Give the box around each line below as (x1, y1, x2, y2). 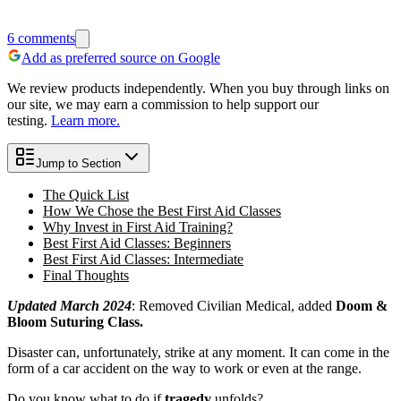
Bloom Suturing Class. (7, 313, 143, 329)
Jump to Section (36, 156, 121, 170)
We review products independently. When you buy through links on (7, 80, 389, 96)
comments (14, 30, 75, 46)
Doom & (336, 297, 388, 313)
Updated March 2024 (7, 297, 132, 313)
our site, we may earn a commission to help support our (7, 96, 319, 112)
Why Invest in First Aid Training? (43, 218, 233, 235)
